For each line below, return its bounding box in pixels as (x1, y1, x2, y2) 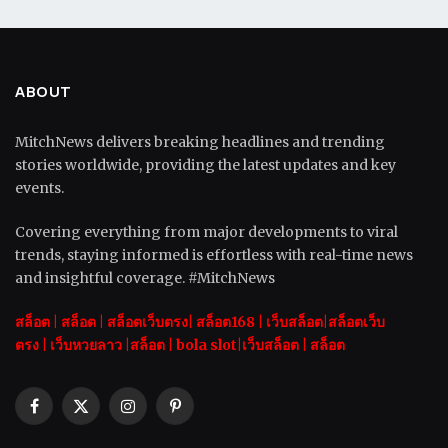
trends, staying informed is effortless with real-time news (15, 246, 413, 265)
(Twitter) (79, 426, 142, 445)
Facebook (32, 405, 101, 424)
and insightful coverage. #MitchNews (15, 269, 275, 288)
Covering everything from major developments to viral (15, 223, 398, 242)
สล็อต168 (196, 313, 255, 332)
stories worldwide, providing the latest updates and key (15, 156, 396, 175)
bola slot (176, 336, 237, 355)
